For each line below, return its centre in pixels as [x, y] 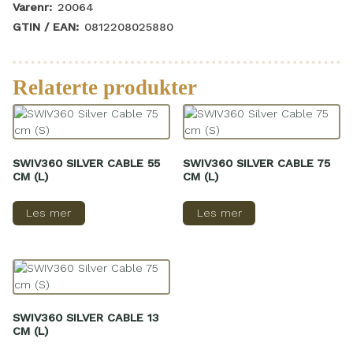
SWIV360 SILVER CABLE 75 [257, 163]
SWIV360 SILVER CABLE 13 [86, 318]
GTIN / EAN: [46, 27]
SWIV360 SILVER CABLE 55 [86, 163]
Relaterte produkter [105, 87]
